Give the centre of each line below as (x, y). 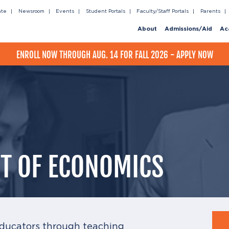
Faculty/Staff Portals (163, 11)
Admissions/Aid (188, 29)
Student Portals (105, 11)
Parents (210, 11)
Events (65, 11)
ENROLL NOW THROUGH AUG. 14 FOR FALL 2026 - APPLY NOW (114, 55)
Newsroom (31, 11)
